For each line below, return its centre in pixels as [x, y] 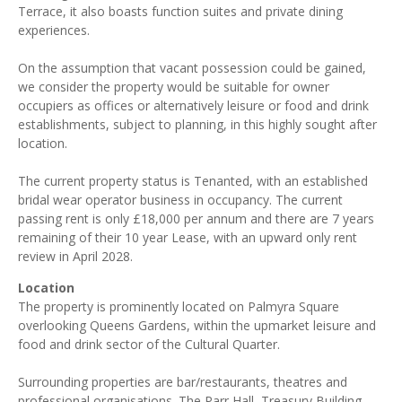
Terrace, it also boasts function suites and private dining [180, 11]
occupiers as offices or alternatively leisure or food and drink [193, 105]
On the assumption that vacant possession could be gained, [192, 68]
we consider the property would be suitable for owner [174, 87]
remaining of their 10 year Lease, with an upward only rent [188, 237]
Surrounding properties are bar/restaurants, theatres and [183, 382]
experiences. [54, 30]
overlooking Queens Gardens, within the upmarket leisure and [197, 325]
